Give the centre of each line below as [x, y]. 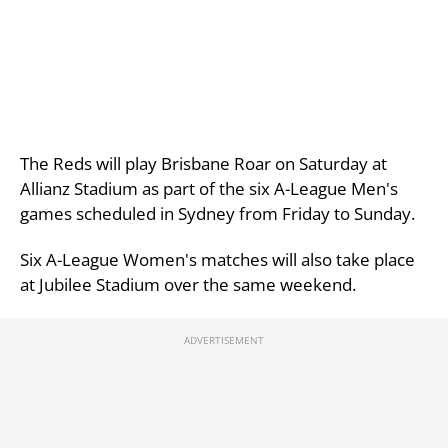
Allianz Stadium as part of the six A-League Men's [209, 188]
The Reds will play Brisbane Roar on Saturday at [203, 163]
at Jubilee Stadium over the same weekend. [188, 284]
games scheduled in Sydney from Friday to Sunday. [217, 213]
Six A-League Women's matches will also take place [217, 259]
